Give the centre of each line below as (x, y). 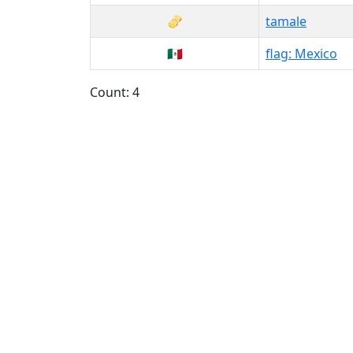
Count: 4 (115, 92)
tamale (286, 21)
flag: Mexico (301, 53)
